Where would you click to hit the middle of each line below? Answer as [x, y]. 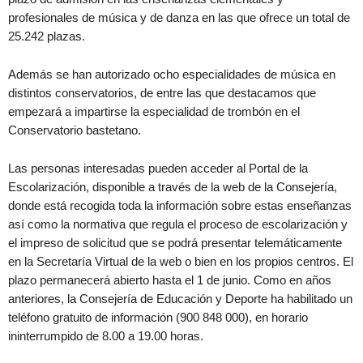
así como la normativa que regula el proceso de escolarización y [178, 224]
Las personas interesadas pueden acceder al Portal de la [158, 168]
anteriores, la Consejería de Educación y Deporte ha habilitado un [180, 299]
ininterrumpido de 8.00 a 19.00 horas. [106, 336]
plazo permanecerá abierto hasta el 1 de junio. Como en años [170, 280]
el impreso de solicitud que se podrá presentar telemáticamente [175, 243]
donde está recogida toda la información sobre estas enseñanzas [180, 205]
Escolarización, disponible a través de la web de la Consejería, [173, 187]
